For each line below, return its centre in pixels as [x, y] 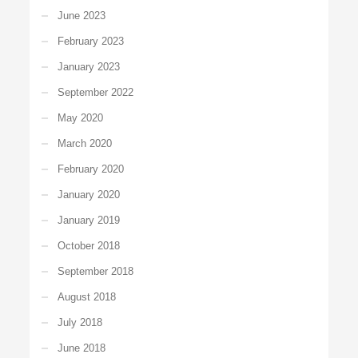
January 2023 [89, 66]
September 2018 [96, 271]
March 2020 [85, 143]
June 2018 [82, 348]
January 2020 [89, 194]
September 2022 [96, 92]
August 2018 [87, 296]
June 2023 [82, 15]
